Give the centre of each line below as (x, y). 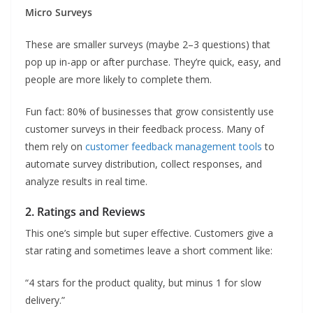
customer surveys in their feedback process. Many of (145, 129)
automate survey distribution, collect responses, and (144, 164)
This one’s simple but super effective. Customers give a (149, 233)
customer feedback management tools (174, 146)
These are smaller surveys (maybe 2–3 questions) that (148, 44)
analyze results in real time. (86, 181)
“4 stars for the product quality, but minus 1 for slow (143, 283)
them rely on (55, 146)
